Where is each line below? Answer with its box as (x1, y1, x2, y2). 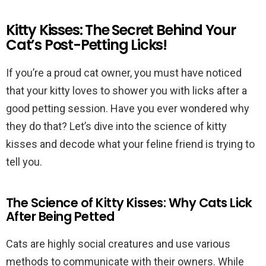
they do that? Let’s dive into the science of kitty (6, 120, 227, 132)
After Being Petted (6, 208, 115, 225)
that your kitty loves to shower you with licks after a (6, 84, 247, 97)
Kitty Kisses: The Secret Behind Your (6, 20, 236, 40)
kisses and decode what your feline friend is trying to (6, 138, 255, 150)
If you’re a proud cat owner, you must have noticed (6, 66, 242, 79)
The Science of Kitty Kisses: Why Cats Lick (6, 194, 252, 211)
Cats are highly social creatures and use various (6, 237, 230, 250)
